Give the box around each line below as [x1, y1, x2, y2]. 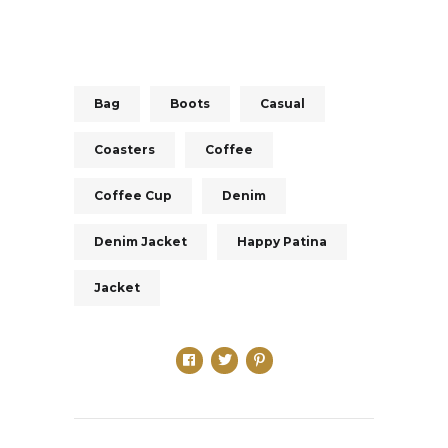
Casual [260, 96, 305, 112]
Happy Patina [237, 234, 327, 250]
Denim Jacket [94, 234, 187, 250]
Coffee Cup [94, 188, 172, 204]
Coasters [94, 142, 155, 158]
